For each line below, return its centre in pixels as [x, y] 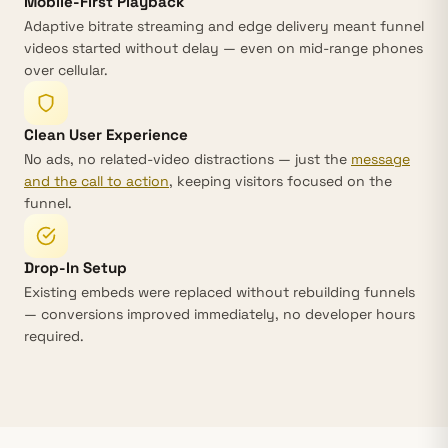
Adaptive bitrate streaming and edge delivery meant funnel [224, 26]
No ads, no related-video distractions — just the [187, 159]
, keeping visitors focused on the [280, 181]
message [380, 159]
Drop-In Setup [75, 267]
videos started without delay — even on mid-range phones [223, 48]
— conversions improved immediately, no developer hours [219, 314]
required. [54, 336]
